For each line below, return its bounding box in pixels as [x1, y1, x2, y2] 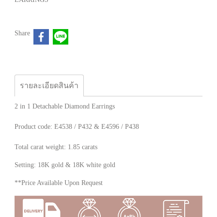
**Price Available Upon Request [15, 179, 103, 186]
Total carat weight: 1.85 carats [15, 143, 99, 151]
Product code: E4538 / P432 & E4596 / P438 [15, 123, 139, 130]
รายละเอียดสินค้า [20, 81, 78, 90]
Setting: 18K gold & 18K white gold [15, 161, 115, 169]
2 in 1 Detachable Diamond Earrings [15, 102, 115, 110]
